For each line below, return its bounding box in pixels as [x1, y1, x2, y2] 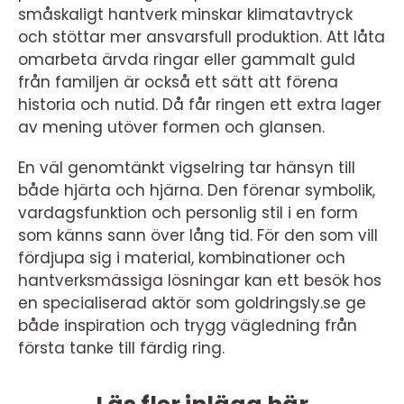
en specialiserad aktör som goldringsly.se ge [18, 292, 366, 314]
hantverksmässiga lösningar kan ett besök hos [18, 270, 381, 291]
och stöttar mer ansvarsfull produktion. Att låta [18, 26, 385, 48]
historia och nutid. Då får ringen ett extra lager [18, 94, 381, 115]
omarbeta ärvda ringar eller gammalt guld [18, 49, 355, 70]
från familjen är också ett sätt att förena [18, 71, 338, 93]
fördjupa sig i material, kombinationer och [18, 247, 345, 269]
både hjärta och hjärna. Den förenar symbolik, [18, 179, 375, 201]
